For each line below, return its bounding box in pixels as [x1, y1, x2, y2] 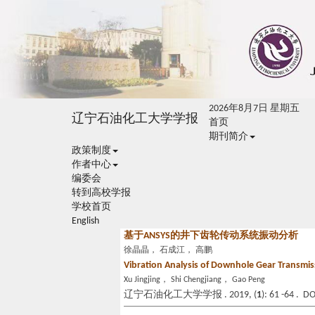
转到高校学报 [72, 188, 131, 198]
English [72, 216, 99, 226]
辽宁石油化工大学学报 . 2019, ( [124, 290, 257, 300]
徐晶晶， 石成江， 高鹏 [124, 246, 212, 255]
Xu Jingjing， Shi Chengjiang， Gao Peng [124, 276, 265, 284]
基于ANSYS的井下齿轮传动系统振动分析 [124, 231, 298, 241]
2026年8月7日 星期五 [209, 103, 300, 114]
